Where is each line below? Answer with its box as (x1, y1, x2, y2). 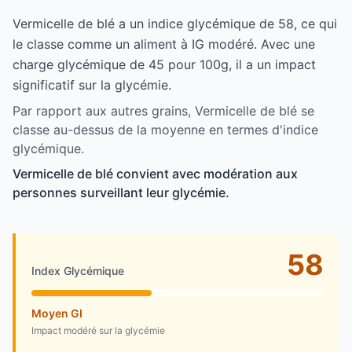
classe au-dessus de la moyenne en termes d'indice (13, 121, 318, 137)
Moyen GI (31, 306, 82, 320)
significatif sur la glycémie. (13, 76, 171, 93)
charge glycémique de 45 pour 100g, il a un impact (13, 56, 316, 72)
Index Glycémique (31, 263, 124, 277)
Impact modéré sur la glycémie (31, 324, 165, 336)
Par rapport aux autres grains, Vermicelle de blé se (13, 102, 314, 119)
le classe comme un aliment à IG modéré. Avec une (13, 35, 315, 52)
